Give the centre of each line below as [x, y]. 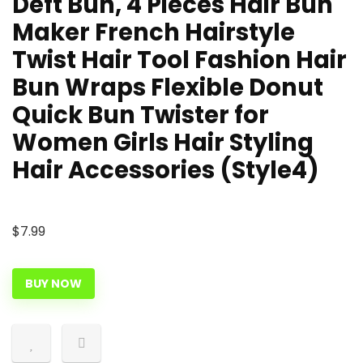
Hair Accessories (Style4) [166, 170]
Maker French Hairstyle [154, 32]
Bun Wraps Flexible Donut [168, 88]
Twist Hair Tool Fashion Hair [179, 60]
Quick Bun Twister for [141, 115]
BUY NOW [53, 284]
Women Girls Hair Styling [163, 143]
